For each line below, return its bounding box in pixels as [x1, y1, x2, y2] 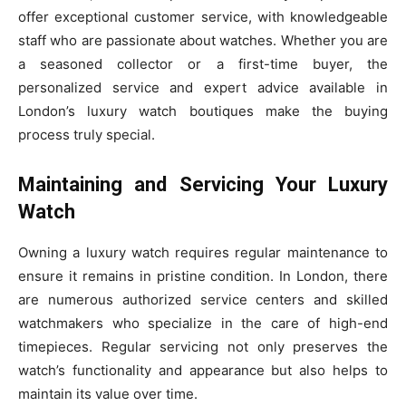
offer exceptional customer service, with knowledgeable [18, 8, 388, 26]
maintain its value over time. [18, 385, 198, 403]
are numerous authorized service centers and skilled [18, 291, 388, 309]
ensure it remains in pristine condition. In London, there [18, 267, 388, 285]
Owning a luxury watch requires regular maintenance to [18, 244, 388, 262]
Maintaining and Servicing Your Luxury [18, 173, 388, 197]
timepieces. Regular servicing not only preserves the [18, 338, 388, 356]
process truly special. [18, 126, 155, 144]
